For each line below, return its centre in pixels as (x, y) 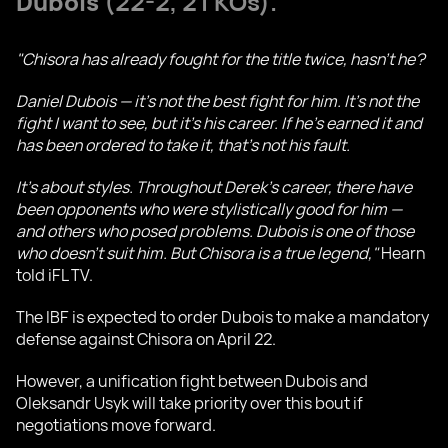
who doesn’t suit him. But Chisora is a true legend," (197, 253)
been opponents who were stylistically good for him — (209, 209)
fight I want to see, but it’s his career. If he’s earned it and (219, 123)
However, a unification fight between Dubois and (192, 381)
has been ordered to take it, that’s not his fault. (183, 145)
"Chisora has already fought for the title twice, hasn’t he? (220, 59)
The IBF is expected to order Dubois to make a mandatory (222, 317)
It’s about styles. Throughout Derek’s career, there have (214, 187)
